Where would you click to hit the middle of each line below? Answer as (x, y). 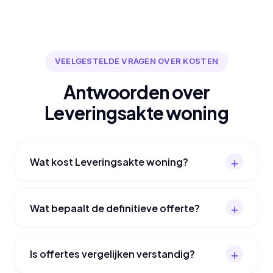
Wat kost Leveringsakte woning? (109, 161)
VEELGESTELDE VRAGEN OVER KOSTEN (136, 61)
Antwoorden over (136, 92)
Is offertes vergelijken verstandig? (112, 254)
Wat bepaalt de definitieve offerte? (115, 208)
